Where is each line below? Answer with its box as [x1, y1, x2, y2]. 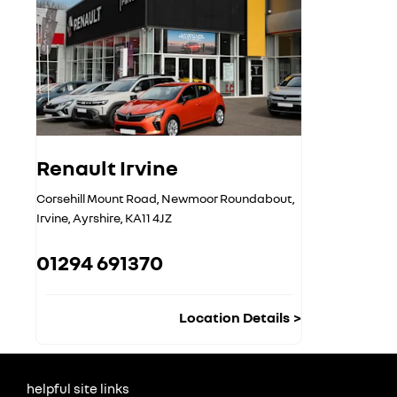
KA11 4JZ [125, 209, 172, 225]
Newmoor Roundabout [161, 190, 292, 206]
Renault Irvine [36, 153, 178, 180]
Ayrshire [73, 209, 121, 225]
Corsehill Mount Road [36, 190, 157, 206]
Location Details [179, 307, 290, 326]
